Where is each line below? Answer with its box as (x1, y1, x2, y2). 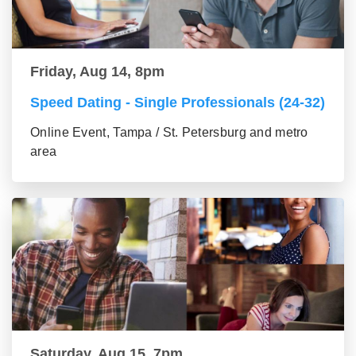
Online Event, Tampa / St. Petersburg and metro (30, 126, 308, 139)
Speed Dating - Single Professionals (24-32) (30, 95, 325, 110)
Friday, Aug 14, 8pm (30, 64, 164, 79)
